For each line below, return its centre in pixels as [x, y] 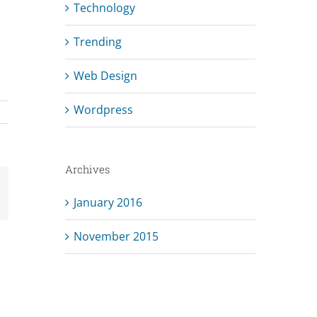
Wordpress [103, 109]
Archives [87, 169]
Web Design [105, 75]
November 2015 [116, 236]
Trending [97, 41]
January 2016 [108, 202]
